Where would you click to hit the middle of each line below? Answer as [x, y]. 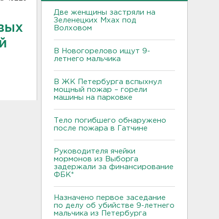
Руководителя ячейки [95, 151]
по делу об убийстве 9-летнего [114, 205]
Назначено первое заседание [110, 197]
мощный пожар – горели [100, 89]
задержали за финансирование [114, 167]
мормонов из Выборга [96, 159]
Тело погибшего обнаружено [110, 120]
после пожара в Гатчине [101, 128]
